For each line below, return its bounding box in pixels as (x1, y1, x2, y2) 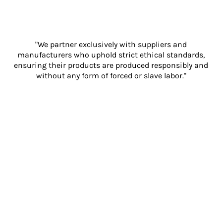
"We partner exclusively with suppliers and (35, 39, 187, 49)
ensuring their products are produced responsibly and (14, 60, 208, 70)
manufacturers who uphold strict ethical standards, (17, 50, 205, 59)
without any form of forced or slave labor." (36, 70, 186, 80)
